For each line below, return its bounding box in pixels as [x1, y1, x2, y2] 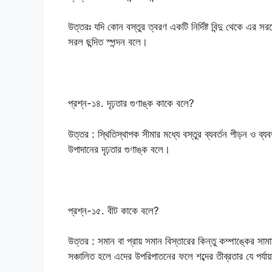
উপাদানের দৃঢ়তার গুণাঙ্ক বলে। [68, 143, 170, 155]
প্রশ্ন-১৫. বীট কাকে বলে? [68, 204, 159, 217]
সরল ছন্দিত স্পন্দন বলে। [68, 36, 148, 49]
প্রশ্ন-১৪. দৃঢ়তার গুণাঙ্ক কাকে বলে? [68, 97, 194, 110]
